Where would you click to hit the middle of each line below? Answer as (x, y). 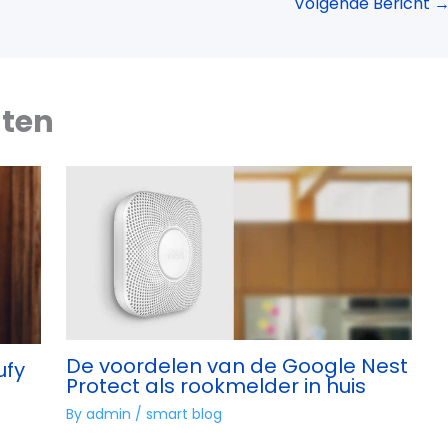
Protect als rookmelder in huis (215, 385)
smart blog (183, 413)
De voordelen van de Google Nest (236, 365)
